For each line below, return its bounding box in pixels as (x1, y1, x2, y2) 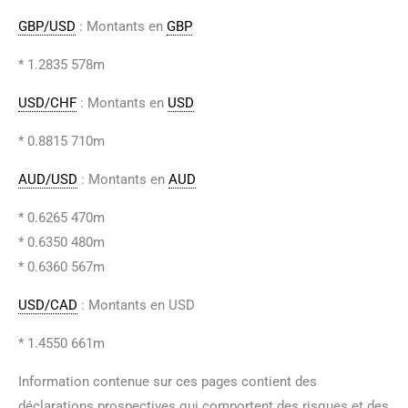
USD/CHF (18, 94, 76, 111)
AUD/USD (18, 170, 77, 188)
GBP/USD (18, 17, 76, 35)
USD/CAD (18, 296, 77, 313)
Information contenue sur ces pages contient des (18, 372, 317, 390)
